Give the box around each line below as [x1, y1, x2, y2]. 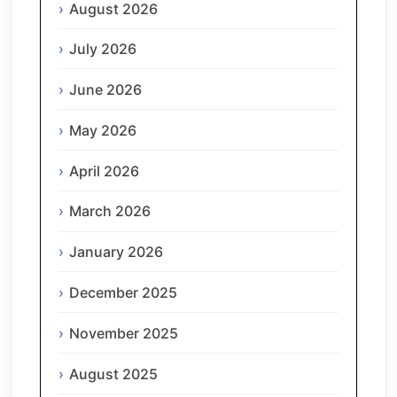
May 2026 [69, 121, 136, 139]
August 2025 [69, 364, 158, 383]
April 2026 [69, 161, 139, 180]
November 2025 [69, 323, 178, 342]
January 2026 [69, 243, 163, 261]
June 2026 [69, 81, 142, 99]
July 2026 [69, 40, 136, 58]
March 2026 [69, 202, 151, 221]
